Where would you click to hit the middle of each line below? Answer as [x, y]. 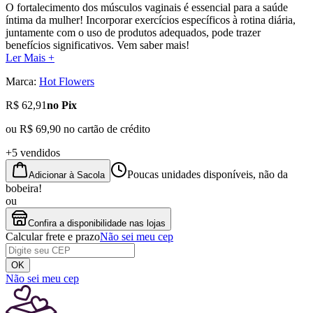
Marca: [21, 81]
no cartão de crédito [105, 129]
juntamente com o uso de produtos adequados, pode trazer [133, 32]
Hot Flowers [67, 81]
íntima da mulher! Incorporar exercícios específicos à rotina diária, [151, 20]
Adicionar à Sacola [67, 175]
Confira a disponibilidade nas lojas [97, 223]
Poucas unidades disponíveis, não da [208, 174]
